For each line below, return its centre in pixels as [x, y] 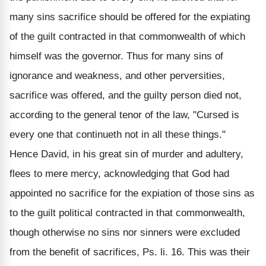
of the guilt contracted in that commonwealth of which [127, 36]
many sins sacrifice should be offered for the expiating [130, 17]
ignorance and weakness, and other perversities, [117, 75]
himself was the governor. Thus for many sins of [116, 56]
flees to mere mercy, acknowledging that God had [119, 173]
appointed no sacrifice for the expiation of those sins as [132, 193]
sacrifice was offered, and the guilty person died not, [126, 95]
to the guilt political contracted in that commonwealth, [127, 213]
